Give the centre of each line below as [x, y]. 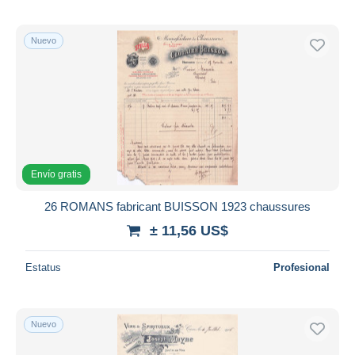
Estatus [43, 267]
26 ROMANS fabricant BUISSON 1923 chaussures [177, 206]
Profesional [302, 267]
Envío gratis [56, 174]
